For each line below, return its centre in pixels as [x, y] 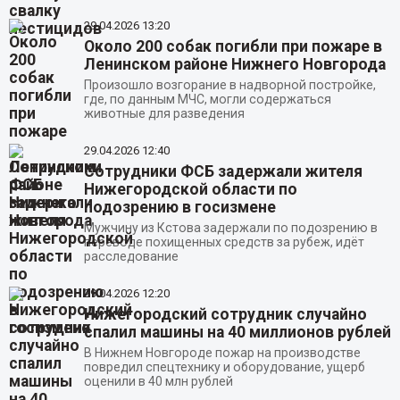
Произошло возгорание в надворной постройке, [229, 85]
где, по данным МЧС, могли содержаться [207, 100]
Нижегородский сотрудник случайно [225, 315]
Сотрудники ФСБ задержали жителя [223, 172]
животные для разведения [164, 114]
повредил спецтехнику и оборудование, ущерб [224, 367]
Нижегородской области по [190, 190]
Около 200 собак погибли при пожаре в [233, 47]
